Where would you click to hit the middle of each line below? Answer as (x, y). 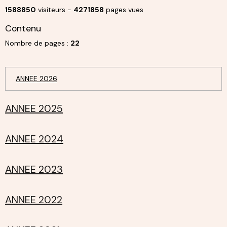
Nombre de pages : (38, 43)
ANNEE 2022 (34, 199)
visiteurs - (55, 9)
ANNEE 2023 (34, 169)
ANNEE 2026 (36, 78)
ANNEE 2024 (34, 139)
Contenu (23, 28)
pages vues (124, 9)
